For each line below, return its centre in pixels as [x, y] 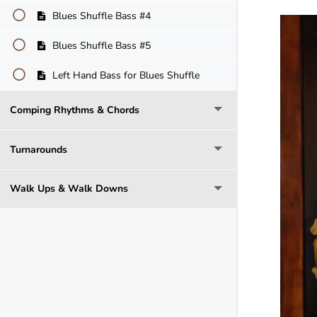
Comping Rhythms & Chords [75, 110]
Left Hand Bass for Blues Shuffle [124, 76]
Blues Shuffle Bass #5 [100, 46]
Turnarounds [39, 149]
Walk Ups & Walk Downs [69, 189]
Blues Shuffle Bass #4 [100, 16]
